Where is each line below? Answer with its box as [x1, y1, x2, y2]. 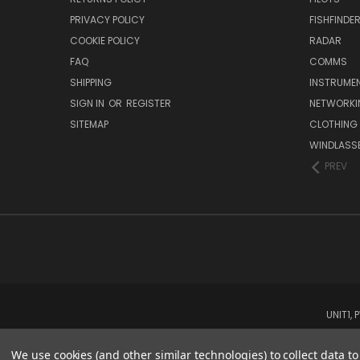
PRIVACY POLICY [70, 13, 145, 27]
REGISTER [126, 96, 171, 111]
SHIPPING [70, 76, 112, 90]
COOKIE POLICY [70, 34, 140, 48]
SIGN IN [70, 96, 107, 111]
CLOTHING [309, 117, 358, 132]
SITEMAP [70, 117, 108, 132]
